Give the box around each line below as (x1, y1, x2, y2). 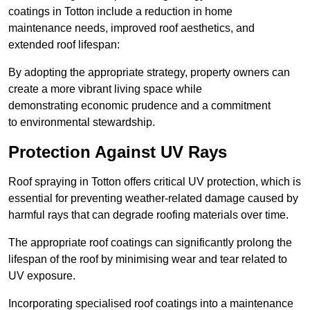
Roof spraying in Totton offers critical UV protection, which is (8, 176, 301, 188)
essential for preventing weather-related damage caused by (8, 192, 298, 205)
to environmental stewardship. (8, 116, 155, 129)
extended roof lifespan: (8, 39, 120, 51)
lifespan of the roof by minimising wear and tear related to (8, 253, 287, 266)
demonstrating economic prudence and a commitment (8, 100, 271, 112)
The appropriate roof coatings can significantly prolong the (8, 237, 292, 249)
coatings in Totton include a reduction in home (8, 6, 232, 18)
